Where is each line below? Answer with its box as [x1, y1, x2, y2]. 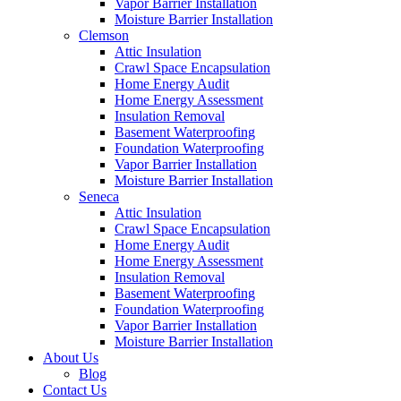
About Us [43, 349, 98, 365]
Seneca [79, 188, 119, 204]
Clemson [79, 27, 129, 43]
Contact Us [43, 381, 107, 397]
